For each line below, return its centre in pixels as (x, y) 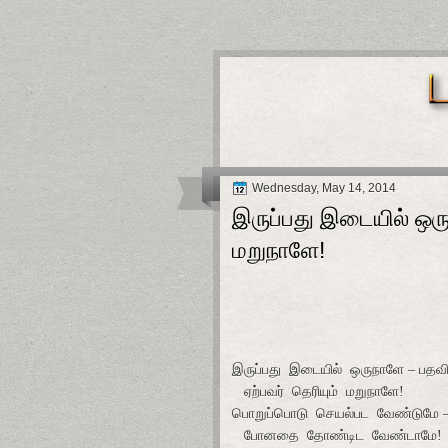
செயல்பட (342, 413)
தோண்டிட (335, 435)
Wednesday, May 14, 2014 (324, 188)
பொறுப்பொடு (270, 413)
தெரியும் (315, 391)
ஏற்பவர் (264, 391)
